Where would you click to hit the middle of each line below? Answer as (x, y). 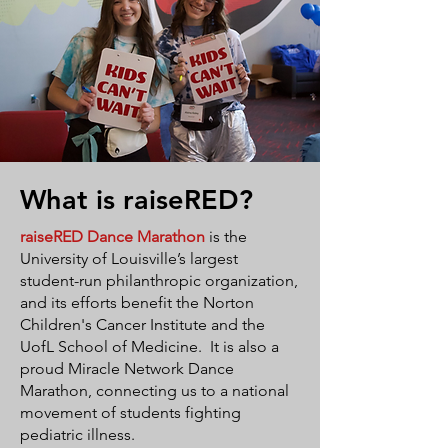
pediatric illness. (77, 434)
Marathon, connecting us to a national (154, 390)
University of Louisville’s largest (129, 258)
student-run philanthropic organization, (159, 280)
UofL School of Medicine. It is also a (149, 346)
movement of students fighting (130, 412)
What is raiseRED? (136, 199)
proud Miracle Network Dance (127, 368)
